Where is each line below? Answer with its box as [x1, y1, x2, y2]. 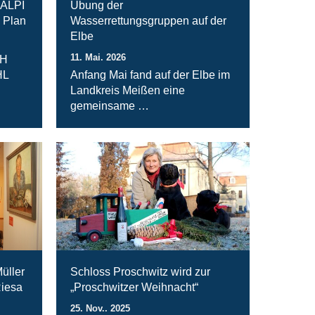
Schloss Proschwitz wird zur [70, 266, 211, 278]
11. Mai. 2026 [70, 51, 127, 63]
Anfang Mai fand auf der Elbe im [70, 68, 231, 81]
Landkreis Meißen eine [70, 84, 186, 96]
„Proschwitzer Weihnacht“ [70, 281, 199, 294]
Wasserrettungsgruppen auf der [70, 14, 227, 27]
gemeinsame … [70, 99, 150, 112]
